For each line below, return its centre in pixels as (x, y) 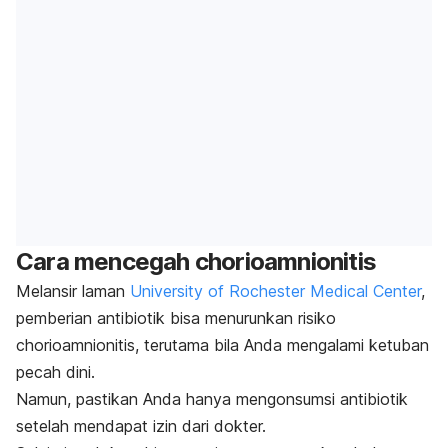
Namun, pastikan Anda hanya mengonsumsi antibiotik (212, 399)
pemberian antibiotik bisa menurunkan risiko (176, 318)
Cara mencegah (105, 262)
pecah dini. (55, 372)
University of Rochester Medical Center (275, 291)
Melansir (46, 291)
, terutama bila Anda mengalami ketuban (282, 345)
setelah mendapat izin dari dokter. (141, 426)
